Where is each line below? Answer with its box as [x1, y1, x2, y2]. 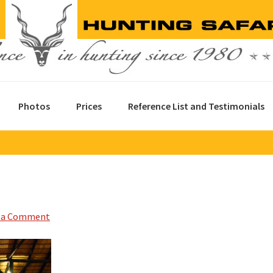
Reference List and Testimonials [128, 100, 264, 112]
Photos [18, 100, 50, 112]
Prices [76, 100, 102, 112]
